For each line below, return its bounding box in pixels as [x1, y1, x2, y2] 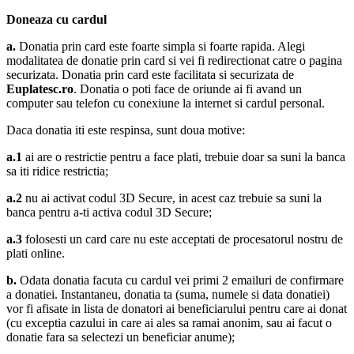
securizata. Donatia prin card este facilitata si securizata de [6, 68, 294, 82]
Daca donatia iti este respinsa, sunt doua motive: [6, 123, 245, 137]
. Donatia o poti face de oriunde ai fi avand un [73, 82, 302, 96]
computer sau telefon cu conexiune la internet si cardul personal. [6, 96, 325, 111]
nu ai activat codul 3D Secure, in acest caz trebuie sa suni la [25, 191, 322, 205]
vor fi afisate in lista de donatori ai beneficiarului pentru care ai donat [6, 302, 347, 316]
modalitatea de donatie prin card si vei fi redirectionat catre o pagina [6, 54, 342, 68]
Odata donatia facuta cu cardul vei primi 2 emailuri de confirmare [17, 273, 344, 288]
